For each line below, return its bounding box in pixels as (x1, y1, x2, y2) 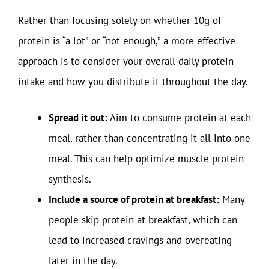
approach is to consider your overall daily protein (18, 55, 234, 68)
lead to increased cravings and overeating (49, 233, 232, 247)
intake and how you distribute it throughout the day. (18, 75, 248, 88)
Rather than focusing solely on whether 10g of (18, 14, 221, 27)
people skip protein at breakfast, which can (49, 213, 237, 226)
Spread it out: (49, 110, 107, 124)
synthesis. (49, 172, 91, 186)
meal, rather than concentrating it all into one (49, 131, 250, 145)
